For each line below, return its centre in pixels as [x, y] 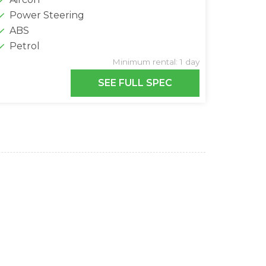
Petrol [25, 46]
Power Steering [47, 15]
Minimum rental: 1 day [156, 62]
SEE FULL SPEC [135, 83]
